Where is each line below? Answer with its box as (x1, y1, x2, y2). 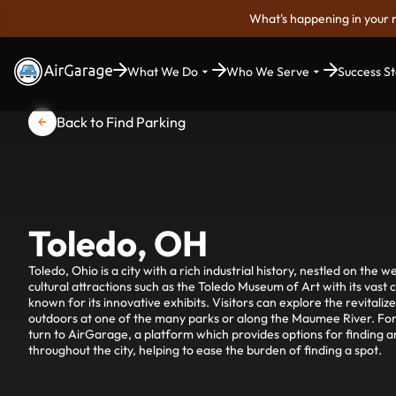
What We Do (127, 64, 198, 80)
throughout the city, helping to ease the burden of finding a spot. (28, 342, 382, 358)
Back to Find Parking (57, 113, 186, 131)
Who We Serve (226, 64, 309, 80)
